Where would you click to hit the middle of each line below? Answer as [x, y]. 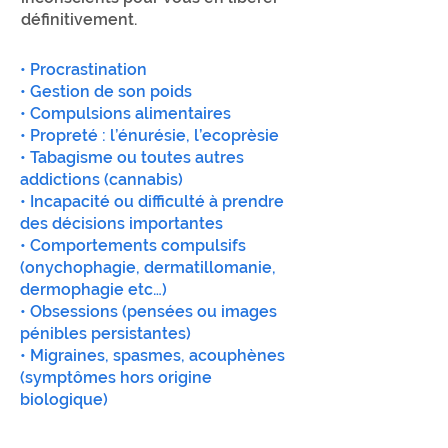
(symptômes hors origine [116, 377]
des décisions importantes [121, 223]
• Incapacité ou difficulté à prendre [152, 201]
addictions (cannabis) [101, 179]
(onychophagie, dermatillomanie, [148, 267]
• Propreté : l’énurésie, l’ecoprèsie [149, 135]
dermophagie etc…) [93, 289]
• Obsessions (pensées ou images [148, 311]
